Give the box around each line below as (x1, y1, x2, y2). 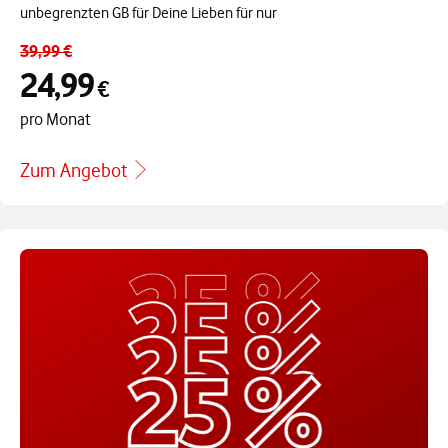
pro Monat (20, 109, 91, 130)
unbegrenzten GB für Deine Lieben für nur (20, 4, 277, 23)
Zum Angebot (20, 159, 127, 183)
